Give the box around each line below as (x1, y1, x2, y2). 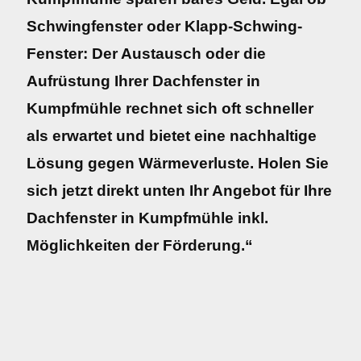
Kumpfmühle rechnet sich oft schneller (27, 100, 313, 117)
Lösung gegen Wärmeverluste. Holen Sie (27, 155, 329, 172)
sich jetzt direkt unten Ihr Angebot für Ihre (27, 182, 332, 199)
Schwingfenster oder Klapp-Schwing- (27, 18, 302, 35)
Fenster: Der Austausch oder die (27, 45, 266, 62)
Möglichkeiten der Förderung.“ (27, 237, 253, 254)
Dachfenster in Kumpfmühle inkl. (27, 210, 268, 226)
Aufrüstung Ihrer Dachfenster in (27, 73, 260, 89)
